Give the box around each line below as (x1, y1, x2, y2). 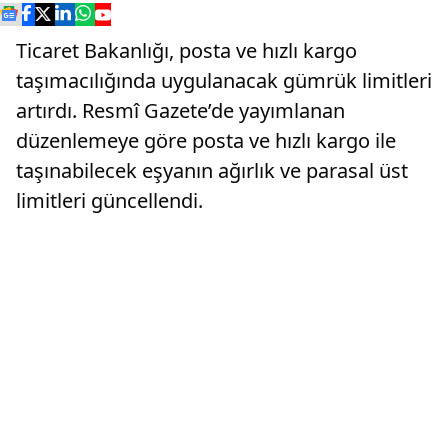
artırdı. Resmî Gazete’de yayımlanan (16, 97, 345, 124)
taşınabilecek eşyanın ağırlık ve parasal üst (16, 157, 408, 184)
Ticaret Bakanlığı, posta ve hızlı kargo (16, 37, 357, 64)
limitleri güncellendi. (16, 187, 203, 214)
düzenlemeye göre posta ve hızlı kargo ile (16, 127, 396, 154)
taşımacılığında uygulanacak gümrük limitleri (16, 67, 432, 94)
